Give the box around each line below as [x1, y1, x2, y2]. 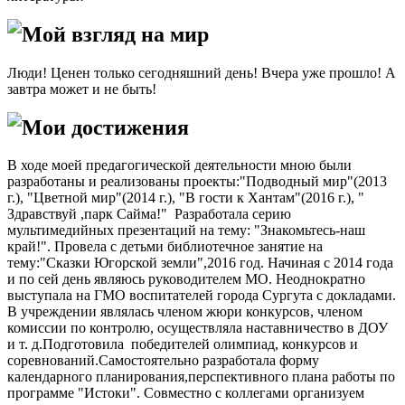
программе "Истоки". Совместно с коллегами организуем [7, 385, 364, 401]
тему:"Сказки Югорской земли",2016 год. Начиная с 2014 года [7, 255, 393, 271]
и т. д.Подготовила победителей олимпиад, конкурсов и [7, 336, 358, 353]
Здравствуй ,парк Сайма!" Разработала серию [7, 206, 291, 222]
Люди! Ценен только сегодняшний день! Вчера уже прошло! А [7, 64, 396, 80]
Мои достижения [22, 115, 189, 139]
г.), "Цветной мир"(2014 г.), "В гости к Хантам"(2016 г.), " [7, 190, 364, 206]
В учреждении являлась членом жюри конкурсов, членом [7, 304, 363, 320]
